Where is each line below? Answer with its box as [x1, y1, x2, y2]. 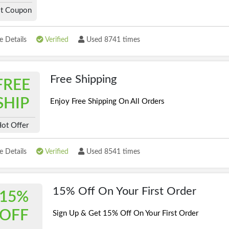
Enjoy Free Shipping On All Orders [50, 98, 165, 105]
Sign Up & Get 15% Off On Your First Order [52, 210, 198, 217]
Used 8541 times [84, 148, 140, 155]
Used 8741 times [84, 36, 140, 43]
